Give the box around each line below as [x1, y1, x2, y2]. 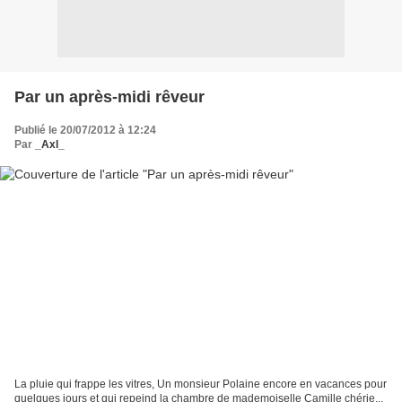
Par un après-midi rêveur [14, 87, 205, 106]
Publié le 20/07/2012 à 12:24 [14, 123, 156, 136]
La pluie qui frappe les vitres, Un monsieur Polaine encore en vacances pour [14, 378, 387, 391]
